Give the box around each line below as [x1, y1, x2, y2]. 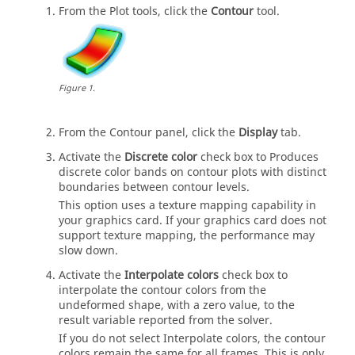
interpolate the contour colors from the [59, 282, 266, 299]
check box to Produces [197, 149, 319, 166]
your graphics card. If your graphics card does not [59, 212, 326, 229]
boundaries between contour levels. [59, 179, 250, 196]
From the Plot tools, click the [59, 3, 211, 20]
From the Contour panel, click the [59, 124, 239, 141]
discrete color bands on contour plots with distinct [59, 164, 326, 181]
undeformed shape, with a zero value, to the [59, 297, 295, 314]
